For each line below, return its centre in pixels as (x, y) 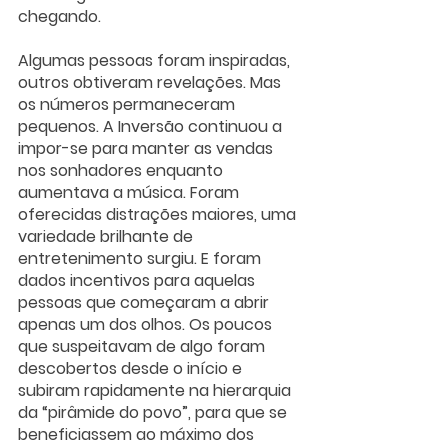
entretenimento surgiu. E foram (141, 258)
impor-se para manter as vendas (147, 148)
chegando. (61, 16)
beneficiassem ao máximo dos (138, 434)
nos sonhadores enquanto (122, 170)
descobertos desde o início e (132, 368)
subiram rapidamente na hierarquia (156, 390)
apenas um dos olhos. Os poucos (147, 324)
